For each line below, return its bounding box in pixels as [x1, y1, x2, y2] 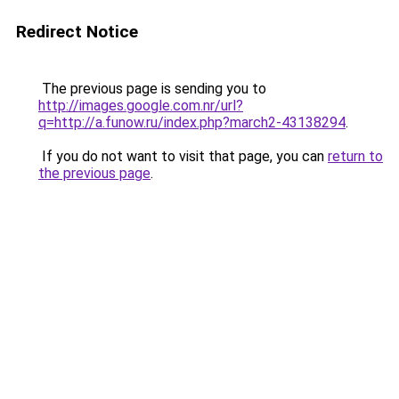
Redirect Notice [16, 21, 138, 42]
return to [328, 148, 383, 165]
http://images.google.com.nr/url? [38, 97, 243, 114]
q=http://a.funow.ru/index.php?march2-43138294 [38, 114, 346, 131]
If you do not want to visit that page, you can [38, 148, 328, 165]
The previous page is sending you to [38, 80, 266, 97]
